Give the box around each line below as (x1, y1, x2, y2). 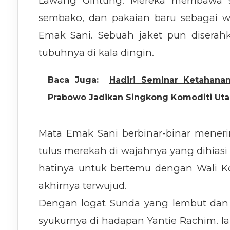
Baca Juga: (47, 75, 99, 85)
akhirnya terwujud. (38, 180, 127, 192)
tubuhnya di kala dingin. (38, 47, 154, 59)
